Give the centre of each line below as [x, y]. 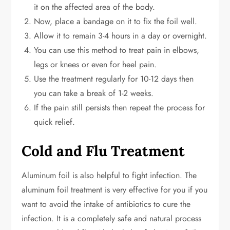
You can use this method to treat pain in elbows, [117, 50]
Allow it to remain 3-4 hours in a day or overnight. [121, 36]
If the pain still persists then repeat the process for [120, 108]
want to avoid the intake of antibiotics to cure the [106, 204]
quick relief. [55, 122]
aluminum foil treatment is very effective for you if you [115, 190]
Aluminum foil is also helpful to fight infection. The [109, 176]
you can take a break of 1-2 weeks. [94, 93]
